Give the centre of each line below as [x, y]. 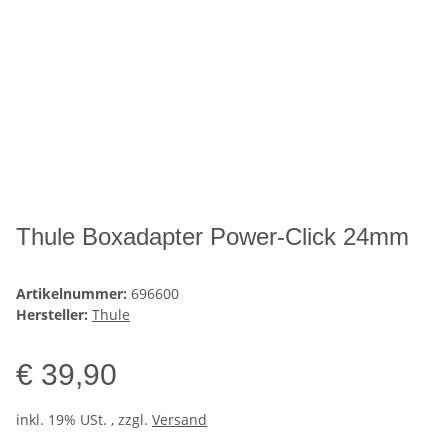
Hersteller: [52, 315]
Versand [179, 420]
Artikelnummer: [73, 294]
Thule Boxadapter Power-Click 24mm [212, 237]
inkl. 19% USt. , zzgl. [84, 420]
